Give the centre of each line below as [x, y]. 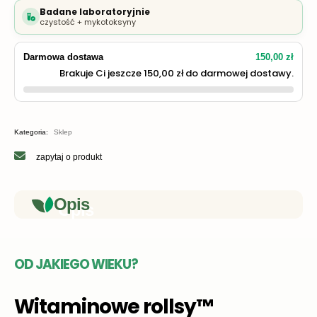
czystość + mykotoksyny [88, 22]
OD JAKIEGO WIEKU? [76, 265]
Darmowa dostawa [63, 57]
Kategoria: [31, 132]
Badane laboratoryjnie [95, 11]
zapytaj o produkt [69, 157]
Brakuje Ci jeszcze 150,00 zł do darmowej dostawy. [177, 73]
